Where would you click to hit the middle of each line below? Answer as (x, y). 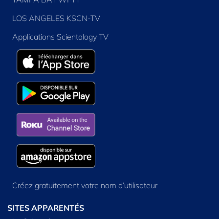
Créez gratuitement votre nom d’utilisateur (85, 185)
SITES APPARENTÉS (46, 208)
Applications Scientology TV (60, 37)
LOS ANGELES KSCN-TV (56, 18)
